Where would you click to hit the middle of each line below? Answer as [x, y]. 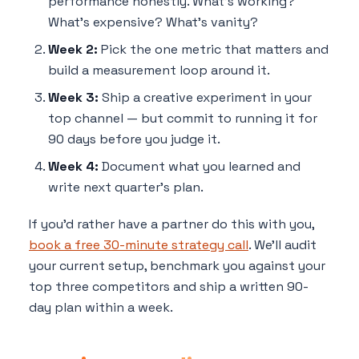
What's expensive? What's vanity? [153, 22]
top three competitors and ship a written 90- [169, 287]
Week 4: [73, 167]
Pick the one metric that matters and [213, 50]
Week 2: [73, 50]
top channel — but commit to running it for [183, 119]
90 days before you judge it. [134, 139]
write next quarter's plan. [126, 188]
